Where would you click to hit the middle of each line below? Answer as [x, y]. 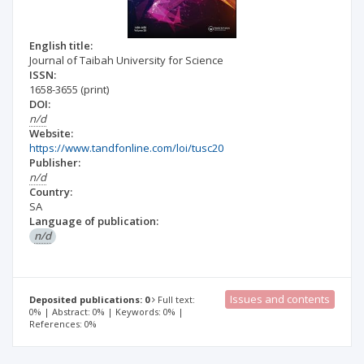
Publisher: [55, 162]
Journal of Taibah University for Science [126, 60]
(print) [95, 89]
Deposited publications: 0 [89, 300]
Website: [51, 133]
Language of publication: [94, 221]
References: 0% [63, 324]
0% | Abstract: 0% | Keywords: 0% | [106, 312]
